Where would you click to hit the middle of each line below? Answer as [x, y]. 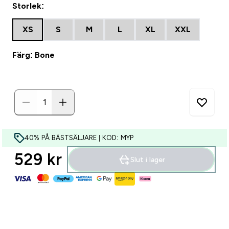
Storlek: [28, 6]
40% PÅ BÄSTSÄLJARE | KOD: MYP [79, 138]
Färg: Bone [33, 55]
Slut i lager [147, 159]
